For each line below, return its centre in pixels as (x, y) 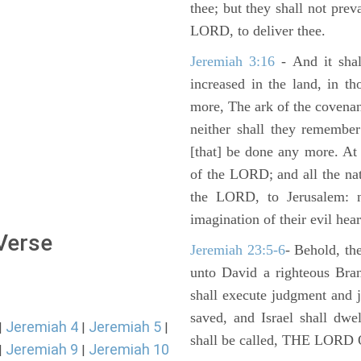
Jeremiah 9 (42, 349)
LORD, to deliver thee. (258, 31)
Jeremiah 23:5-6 (238, 250)
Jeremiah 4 (42, 327)
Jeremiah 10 (129, 349)
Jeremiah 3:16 (233, 61)
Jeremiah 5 (125, 327)
